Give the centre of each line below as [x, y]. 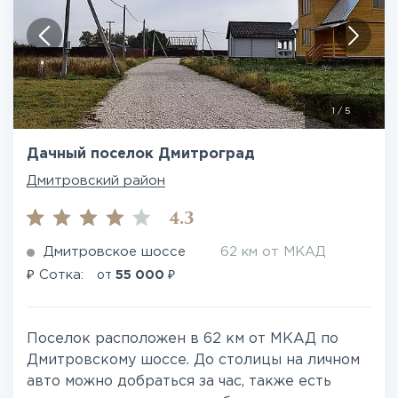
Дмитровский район [96, 181]
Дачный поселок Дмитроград [141, 154]
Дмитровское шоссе [115, 252]
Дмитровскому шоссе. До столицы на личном [193, 360]
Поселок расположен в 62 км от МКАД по [183, 339]
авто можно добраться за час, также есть [179, 382]
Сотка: [61, 275]
